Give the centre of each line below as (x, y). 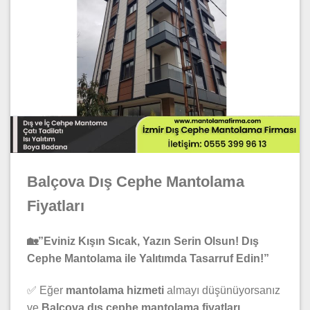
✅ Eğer (46, 290)
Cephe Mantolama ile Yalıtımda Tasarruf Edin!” (148, 258)
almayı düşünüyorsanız (222, 290)
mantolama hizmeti (115, 290)
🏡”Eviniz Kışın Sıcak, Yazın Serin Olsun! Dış (143, 241)
